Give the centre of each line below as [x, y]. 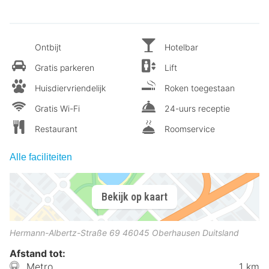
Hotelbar [181, 47]
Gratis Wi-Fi [57, 108]
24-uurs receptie [197, 108]
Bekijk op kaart [134, 197]
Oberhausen [176, 232]
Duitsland [221, 232]
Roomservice [190, 128]
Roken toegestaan [200, 88]
